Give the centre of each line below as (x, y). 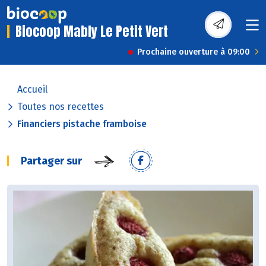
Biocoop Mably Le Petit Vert (92, 31)
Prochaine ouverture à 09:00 (194, 52)
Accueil (32, 90)
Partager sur (51, 161)
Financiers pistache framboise (82, 124)
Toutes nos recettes (61, 107)
